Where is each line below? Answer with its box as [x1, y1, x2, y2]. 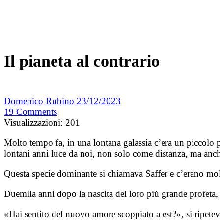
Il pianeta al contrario [4, 52, 160, 71]
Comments [16, 107, 57, 117]
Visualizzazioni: [4, 117, 63, 128]
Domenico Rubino [4, 96, 77, 107]
